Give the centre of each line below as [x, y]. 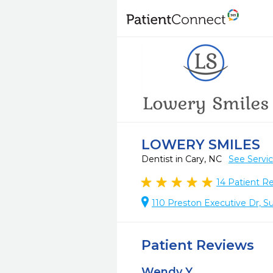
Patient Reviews [198, 245]
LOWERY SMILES [201, 145]
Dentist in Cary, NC [183, 159]
